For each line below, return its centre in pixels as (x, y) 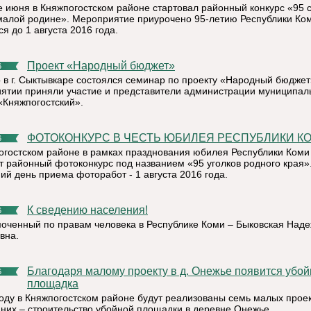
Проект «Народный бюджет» (105, 66)
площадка (53, 284)
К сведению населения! (91, 210)
